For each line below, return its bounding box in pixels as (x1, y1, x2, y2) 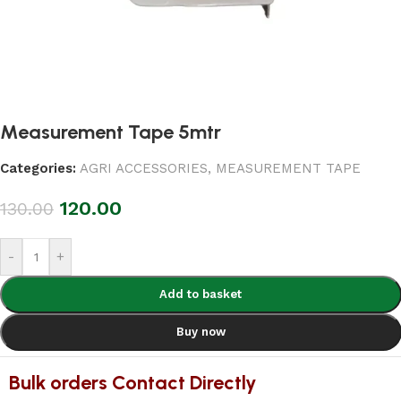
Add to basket (159, 287, 243, 302)
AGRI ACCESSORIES (80, 160, 208, 177)
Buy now (175, 325, 226, 339)
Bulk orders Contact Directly (9, 371, 257, 396)
